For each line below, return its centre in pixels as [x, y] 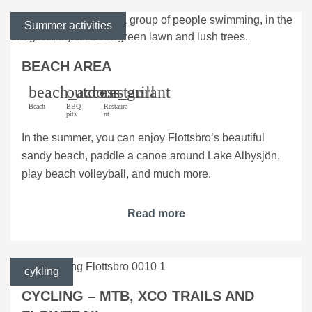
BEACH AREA [67, 67]
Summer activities [68, 26]
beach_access [74, 92]
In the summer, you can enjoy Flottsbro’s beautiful [143, 138]
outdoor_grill [111, 92]
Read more [156, 214]
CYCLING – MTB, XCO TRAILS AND [138, 296]
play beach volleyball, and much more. [116, 174]
